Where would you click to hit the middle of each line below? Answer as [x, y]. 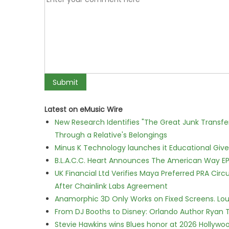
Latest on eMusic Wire [84, 109]
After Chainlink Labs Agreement [111, 186]
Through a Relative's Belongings [111, 135]
